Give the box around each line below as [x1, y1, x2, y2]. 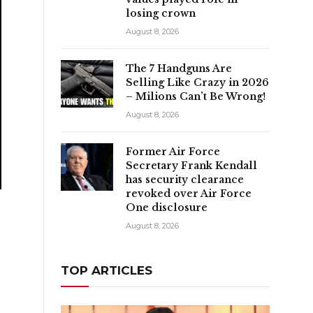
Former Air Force [126, 145, 220, 158]
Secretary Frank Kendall [126, 159, 257, 172]
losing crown [126, 6, 196, 20]
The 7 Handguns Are [126, 61, 232, 75]
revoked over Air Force [126, 187, 252, 200]
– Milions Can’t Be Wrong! [126, 89, 265, 103]
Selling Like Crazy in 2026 [126, 75, 269, 89]
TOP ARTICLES [61, 263, 152, 277]
